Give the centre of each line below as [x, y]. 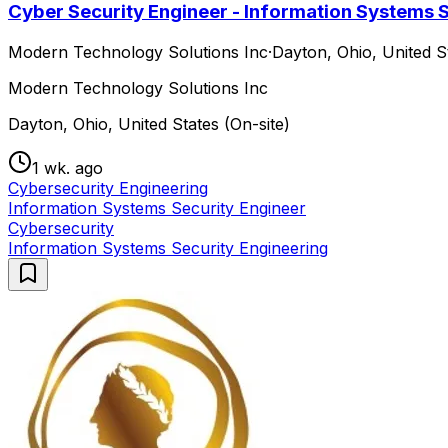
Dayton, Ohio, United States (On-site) [149, 123]
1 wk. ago [67, 167]
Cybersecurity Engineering [108, 187]
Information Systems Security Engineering [168, 247]
